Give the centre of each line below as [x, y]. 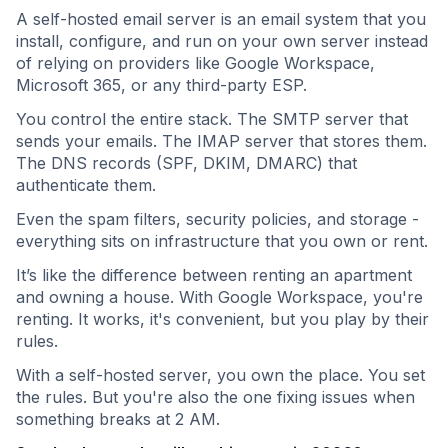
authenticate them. [86, 185]
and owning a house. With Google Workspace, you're [219, 297]
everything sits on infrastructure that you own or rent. [222, 241]
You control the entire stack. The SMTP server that [212, 119]
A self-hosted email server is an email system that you [221, 19]
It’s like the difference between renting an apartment [214, 275]
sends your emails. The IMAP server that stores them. [221, 141]
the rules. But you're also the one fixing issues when [215, 397]
